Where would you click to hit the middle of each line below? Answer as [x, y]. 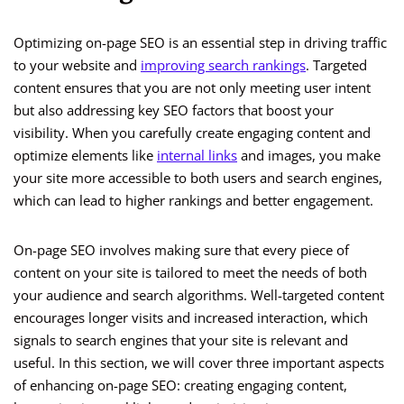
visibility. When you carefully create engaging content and [192, 133]
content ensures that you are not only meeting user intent [192, 88]
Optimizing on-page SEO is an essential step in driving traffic [200, 43]
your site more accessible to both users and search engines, [198, 178]
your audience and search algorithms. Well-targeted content [199, 295]
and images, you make [309, 156]
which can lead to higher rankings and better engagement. [193, 201]
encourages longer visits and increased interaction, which [191, 318]
